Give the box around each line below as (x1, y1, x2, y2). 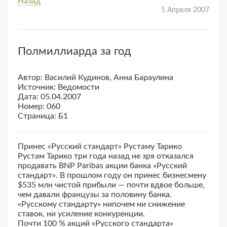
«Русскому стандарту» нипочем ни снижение (18, 200, 185, 209)
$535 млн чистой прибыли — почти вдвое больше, (18, 181, 205, 190)
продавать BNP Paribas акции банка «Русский (18, 162, 187, 170)
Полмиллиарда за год (18, 46, 131, 57)
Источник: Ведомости (18, 83, 99, 92)
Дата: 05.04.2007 (18, 93, 81, 101)
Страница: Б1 (18, 112, 68, 121)
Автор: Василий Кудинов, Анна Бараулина (18, 73, 173, 82)
